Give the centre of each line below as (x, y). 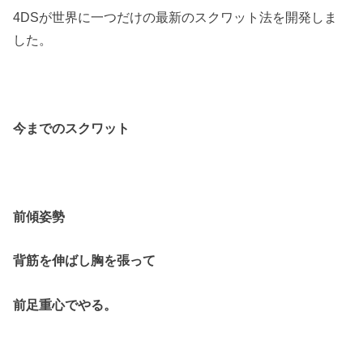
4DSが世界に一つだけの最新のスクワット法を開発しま (175, 17)
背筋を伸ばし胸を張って (85, 261)
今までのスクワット (72, 128)
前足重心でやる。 (65, 304)
